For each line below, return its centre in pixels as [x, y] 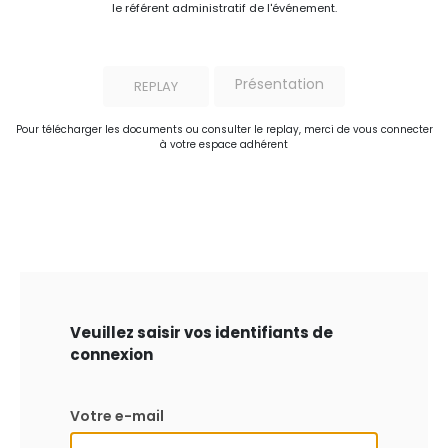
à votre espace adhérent [224, 144]
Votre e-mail [117, 416]
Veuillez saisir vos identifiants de [201, 332]
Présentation [279, 84]
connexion [111, 354]
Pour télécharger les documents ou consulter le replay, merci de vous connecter [224, 129]
